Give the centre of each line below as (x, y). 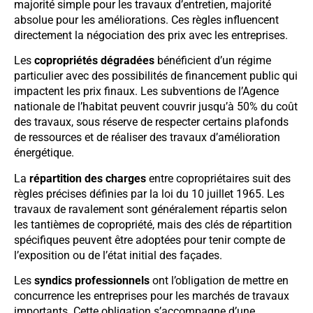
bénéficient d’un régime (213, 61)
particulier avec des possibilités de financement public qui (156, 76)
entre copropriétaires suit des (218, 178)
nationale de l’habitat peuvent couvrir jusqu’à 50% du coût (156, 107)
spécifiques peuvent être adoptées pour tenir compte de (150, 240)
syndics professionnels (92, 281)
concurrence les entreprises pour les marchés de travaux (152, 296)
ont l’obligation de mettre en (219, 281)
